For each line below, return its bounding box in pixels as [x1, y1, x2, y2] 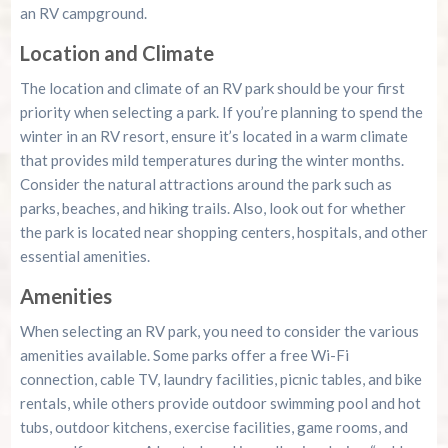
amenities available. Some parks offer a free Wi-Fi [19, 346, 349, 365]
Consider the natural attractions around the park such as [19, 175, 392, 194]
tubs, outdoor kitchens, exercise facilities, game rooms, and [19, 418, 408, 437]
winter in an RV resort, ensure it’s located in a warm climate [19, 127, 408, 146]
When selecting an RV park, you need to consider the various [19, 322, 419, 341]
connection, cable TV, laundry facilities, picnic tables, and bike [19, 370, 422, 389]
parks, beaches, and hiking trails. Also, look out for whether [19, 199, 406, 218]
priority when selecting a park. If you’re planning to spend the [19, 103, 423, 122]
